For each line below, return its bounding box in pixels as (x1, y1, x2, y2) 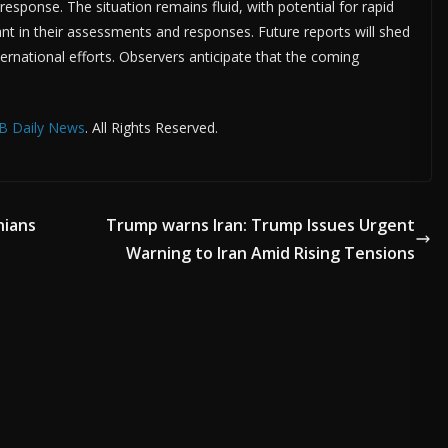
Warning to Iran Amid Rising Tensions (126, 242, 415, 265)
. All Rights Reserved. (85, 118, 218, 138)
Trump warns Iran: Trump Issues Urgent (106, 214, 415, 237)
